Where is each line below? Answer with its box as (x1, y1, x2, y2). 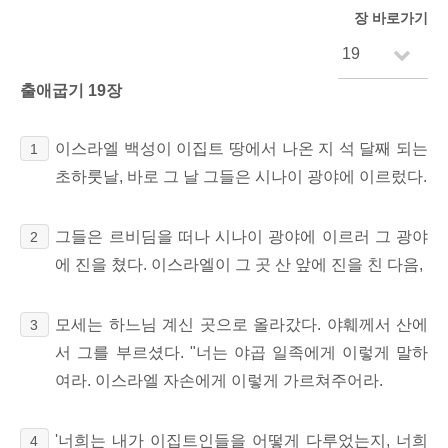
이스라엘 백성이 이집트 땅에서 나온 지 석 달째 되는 (55, 139, 428, 157)
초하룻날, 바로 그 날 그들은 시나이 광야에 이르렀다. (55, 167, 428, 185)
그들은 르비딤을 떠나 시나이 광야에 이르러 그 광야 (55, 227, 428, 245)
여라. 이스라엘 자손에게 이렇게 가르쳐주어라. (55, 371, 384, 389)
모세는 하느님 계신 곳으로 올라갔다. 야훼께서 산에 (55, 315, 428, 333)
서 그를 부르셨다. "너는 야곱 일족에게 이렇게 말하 (55, 343, 428, 361)
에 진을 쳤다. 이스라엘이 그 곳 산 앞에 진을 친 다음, (55, 255, 424, 273)
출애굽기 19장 (20, 81, 122, 99)
